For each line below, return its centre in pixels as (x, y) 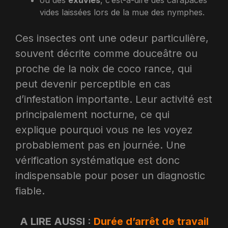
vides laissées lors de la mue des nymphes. (122, 12)
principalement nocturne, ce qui (92, 114)
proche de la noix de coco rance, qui (104, 68)
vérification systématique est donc (97, 160)
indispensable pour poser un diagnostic (110, 175)
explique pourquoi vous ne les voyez (104, 130)
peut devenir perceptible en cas (93, 84)
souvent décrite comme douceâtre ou (106, 53)
